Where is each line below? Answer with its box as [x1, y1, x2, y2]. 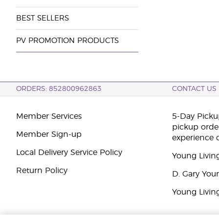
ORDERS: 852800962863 [16, 86, 102, 92]
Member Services [16, 112, 82, 120]
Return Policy [16, 167, 67, 175]
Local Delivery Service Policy [16, 149, 122, 156]
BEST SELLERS [16, 15, 69, 22]
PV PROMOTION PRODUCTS [16, 37, 119, 44]
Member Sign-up [16, 131, 82, 138]
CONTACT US [172, 86, 217, 92]
